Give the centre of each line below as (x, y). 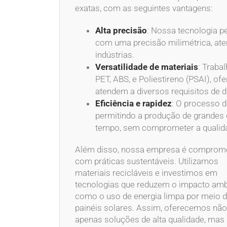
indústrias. (115, 54)
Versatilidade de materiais (147, 67)
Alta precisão (121, 30)
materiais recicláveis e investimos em (146, 173)
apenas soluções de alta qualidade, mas (150, 219)
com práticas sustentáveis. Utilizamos (147, 161)
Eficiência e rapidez (134, 103)
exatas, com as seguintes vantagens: (144, 8)
